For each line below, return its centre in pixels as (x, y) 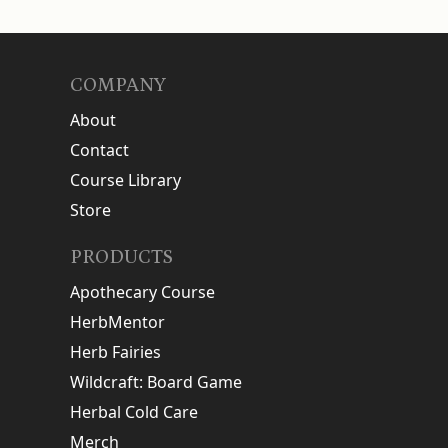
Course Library (125, 180)
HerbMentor (117, 322)
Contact (99, 150)
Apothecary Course (142, 292)
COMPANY (118, 85)
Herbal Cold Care (134, 412)
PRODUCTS (121, 257)
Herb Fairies (115, 352)
